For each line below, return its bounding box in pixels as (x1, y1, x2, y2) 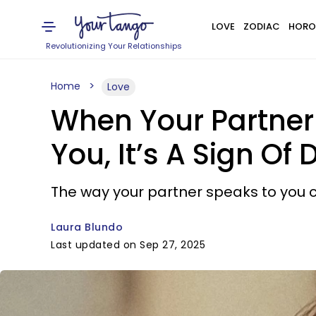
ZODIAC (243, 20, 280, 33)
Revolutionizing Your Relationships (46, 40, 183, 51)
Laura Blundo (51, 220, 123, 234)
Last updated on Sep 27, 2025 (51, 238, 205, 252)
